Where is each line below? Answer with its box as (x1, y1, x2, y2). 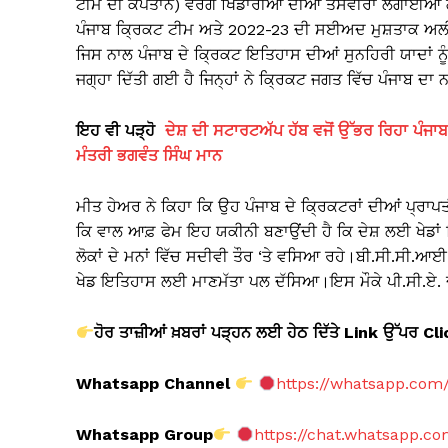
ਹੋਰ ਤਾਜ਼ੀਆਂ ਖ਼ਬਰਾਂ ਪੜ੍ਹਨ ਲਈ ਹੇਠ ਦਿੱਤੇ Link (94, 323, 384, 343)
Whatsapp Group (76, 425, 213, 445)
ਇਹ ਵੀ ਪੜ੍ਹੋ (76, 121, 165, 141)
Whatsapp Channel (76, 374, 230, 394)
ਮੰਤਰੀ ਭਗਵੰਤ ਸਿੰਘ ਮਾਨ (76, 146, 222, 166)
